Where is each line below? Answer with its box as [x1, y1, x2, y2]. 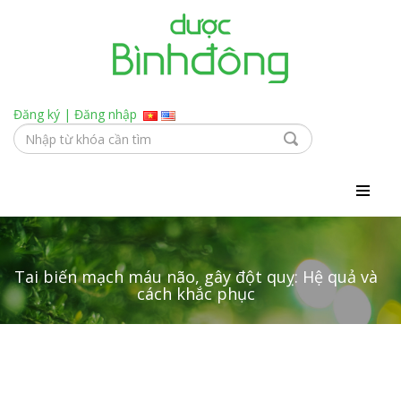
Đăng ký [13, 106, 60, 123]
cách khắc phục [137, 283, 255, 304]
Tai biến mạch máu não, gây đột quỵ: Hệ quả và [14, 266, 378, 287]
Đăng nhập [74, 106, 137, 123]
